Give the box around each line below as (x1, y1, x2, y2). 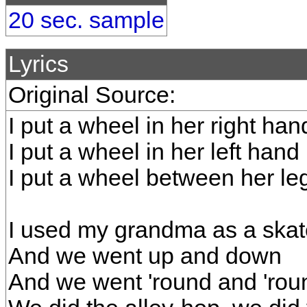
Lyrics (8, 51, 69, 77)
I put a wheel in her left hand (8, 139, 299, 164)
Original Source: (8, 82, 175, 108)
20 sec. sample (8, 8, 164, 33)
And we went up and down (8, 243, 282, 269)
